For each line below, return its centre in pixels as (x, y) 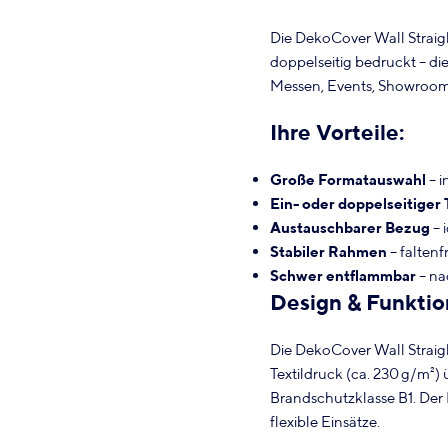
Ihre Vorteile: (337, 132)
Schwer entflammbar (343, 275)
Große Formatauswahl (348, 179)
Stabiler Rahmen (328, 251)
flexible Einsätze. (325, 421)
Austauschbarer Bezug (350, 227)
